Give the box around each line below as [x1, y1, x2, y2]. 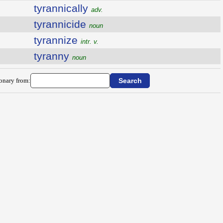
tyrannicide [33, 18, 89, 30]
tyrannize [33, 34, 81, 46]
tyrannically [33, 2, 91, 14]
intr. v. [80, 38, 99, 45]
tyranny [33, 50, 72, 62]
